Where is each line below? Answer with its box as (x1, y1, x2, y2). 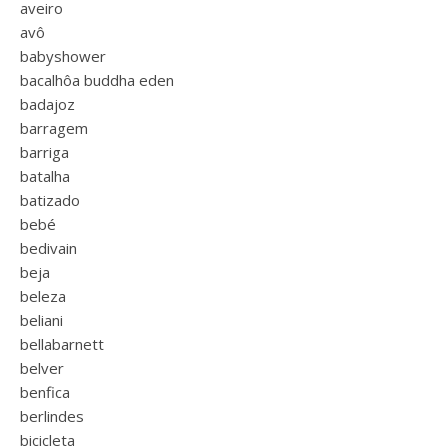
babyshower (20, 46, 106, 66)
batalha (20, 166, 70, 186)
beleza (20, 286, 66, 306)
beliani (20, 310, 63, 330)
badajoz (20, 94, 75, 114)
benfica (20, 382, 70, 402)
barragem (20, 118, 88, 138)
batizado (20, 190, 80, 210)
